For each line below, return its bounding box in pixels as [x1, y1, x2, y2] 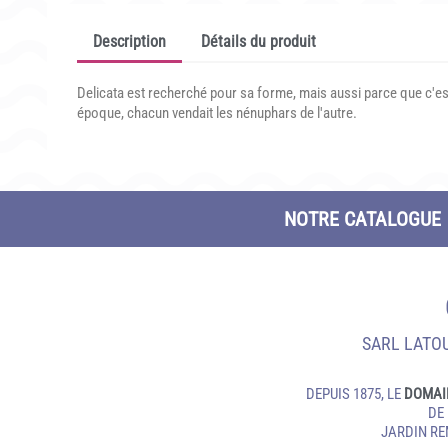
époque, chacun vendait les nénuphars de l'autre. [77, 104, 357, 122]
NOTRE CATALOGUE [284, 207, 441, 231]
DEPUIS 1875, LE [305, 385, 404, 403]
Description [93, 32, 166, 51]
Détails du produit [201, 32, 317, 51]
